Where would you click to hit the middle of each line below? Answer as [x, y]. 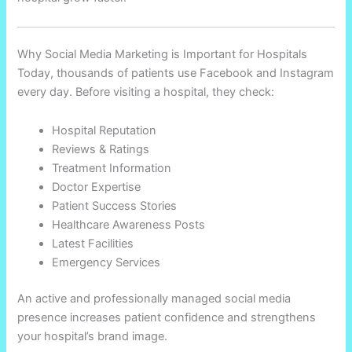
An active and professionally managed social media [154, 298]
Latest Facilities [93, 243]
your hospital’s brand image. [93, 336]
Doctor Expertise [97, 187]
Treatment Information [112, 168]
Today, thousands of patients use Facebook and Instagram [176, 73]
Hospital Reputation [104, 130]
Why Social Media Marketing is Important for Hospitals [163, 55]
